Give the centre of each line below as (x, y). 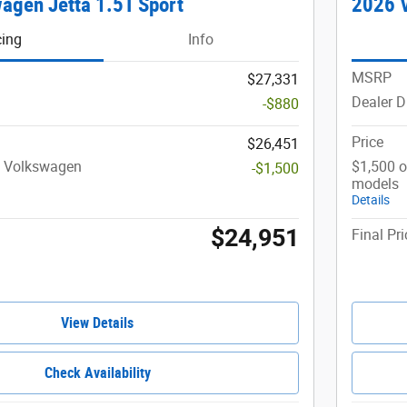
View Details (97, 323)
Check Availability (97, 372)
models (375, 184)
